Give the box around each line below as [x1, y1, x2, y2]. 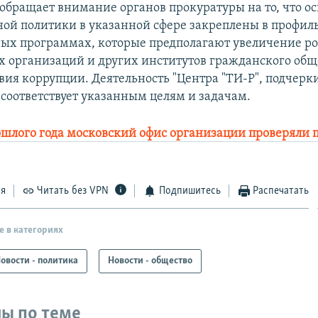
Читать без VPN [37, 185, 109, 197]
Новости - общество [108, 256, 193, 267]
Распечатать [253, 185, 309, 197]
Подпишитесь [158, 185, 221, 197]
